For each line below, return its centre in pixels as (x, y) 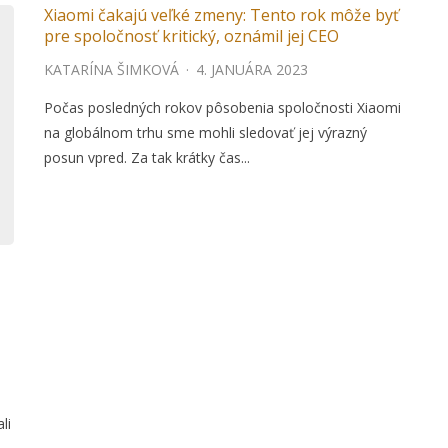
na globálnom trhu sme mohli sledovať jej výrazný (205, 133)
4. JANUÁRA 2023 (252, 70)
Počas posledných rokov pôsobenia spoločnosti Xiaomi (222, 108)
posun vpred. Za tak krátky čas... (147, 158)
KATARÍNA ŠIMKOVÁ (111, 70)
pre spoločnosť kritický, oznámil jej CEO (191, 36)
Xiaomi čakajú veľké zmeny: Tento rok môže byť (221, 15)
